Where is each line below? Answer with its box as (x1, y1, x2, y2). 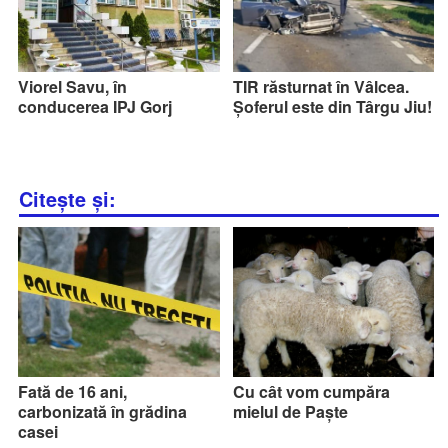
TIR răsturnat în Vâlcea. (232, 74, 409, 98)
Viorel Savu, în (18, 74, 128, 98)
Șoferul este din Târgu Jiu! (232, 94, 432, 118)
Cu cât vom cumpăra (232, 379, 390, 403)
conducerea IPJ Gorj (18, 94, 173, 118)
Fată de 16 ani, (18, 379, 128, 403)
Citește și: (19, 184, 117, 213)
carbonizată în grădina (18, 399, 188, 423)
